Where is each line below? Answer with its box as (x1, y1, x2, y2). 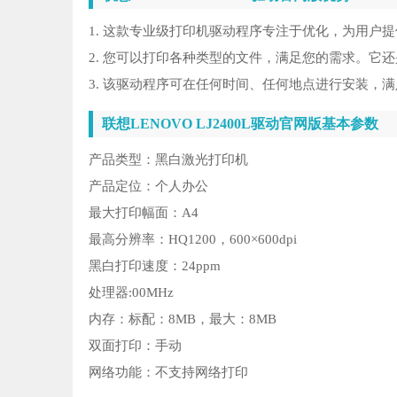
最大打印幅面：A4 (89, 206, 198, 220)
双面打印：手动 (89, 339, 182, 353)
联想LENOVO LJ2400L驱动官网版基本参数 (102, 116, 378, 131)
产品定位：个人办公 (89, 179, 208, 193)
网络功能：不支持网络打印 (89, 365, 248, 379)
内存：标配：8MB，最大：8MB (89, 312, 276, 326)
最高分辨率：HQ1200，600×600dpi (89, 232, 297, 246)
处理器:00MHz (89, 285, 174, 300)
